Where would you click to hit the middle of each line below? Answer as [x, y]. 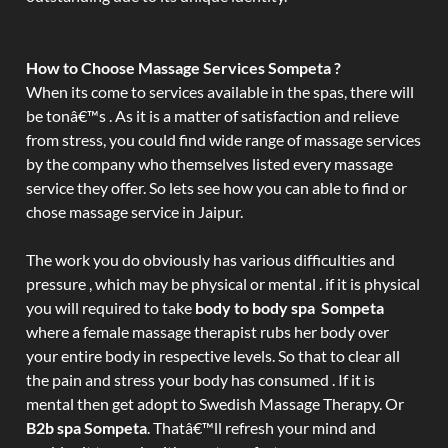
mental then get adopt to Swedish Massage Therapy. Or [215, 403]
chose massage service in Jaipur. [134, 211]
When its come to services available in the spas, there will [220, 91]
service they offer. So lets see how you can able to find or [216, 187]
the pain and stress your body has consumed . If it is [200, 379]
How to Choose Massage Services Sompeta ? [183, 67]
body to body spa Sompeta [289, 307]
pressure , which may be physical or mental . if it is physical [223, 283]
